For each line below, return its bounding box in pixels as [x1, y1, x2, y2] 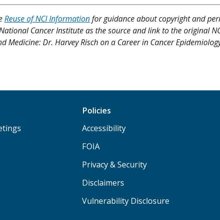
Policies [82, 105, 111, 116]
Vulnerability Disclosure [82, 195, 170, 207]
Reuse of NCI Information [4, 13, 90, 25]
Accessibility [82, 123, 126, 134]
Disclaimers [82, 177, 125, 189]
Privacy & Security [82, 159, 147, 170]
